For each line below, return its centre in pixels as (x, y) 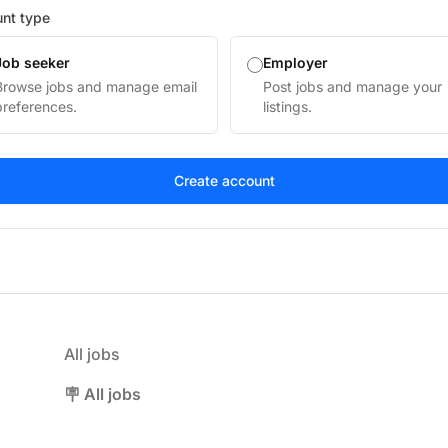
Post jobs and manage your (352, 86)
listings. (287, 106)
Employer (295, 62)
